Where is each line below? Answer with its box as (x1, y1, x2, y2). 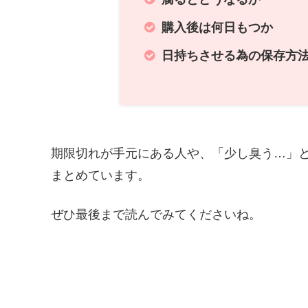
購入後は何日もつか (162, 21, 273, 34)
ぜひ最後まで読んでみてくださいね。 (51, 207, 261, 221)
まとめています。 (51, 168, 150, 182)
